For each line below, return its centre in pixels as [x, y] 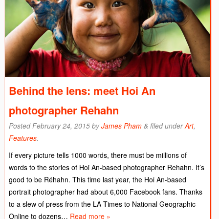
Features [23, 138]
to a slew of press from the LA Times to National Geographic [102, 204]
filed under [166, 125]
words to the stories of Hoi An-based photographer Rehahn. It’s [107, 167]
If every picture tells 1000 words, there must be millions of [98, 155]
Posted [21, 125]
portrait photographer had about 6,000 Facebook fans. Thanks [106, 191]
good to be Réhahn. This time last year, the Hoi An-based [98, 179]
